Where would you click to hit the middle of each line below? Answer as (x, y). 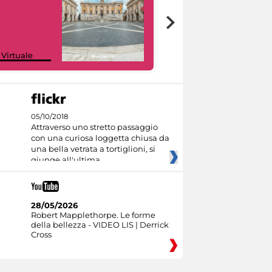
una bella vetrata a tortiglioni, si (93, 148)
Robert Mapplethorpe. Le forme (93, 215)
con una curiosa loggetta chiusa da (100, 138)
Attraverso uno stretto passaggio (94, 127)
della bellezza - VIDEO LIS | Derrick (100, 224)
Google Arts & (206, 45)
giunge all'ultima (65, 159)
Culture (193, 55)
